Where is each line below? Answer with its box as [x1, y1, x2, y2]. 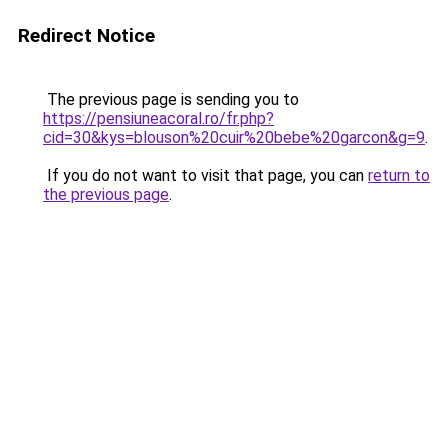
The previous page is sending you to [43, 90, 299, 109]
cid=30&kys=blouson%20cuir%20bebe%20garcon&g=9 [43, 128, 425, 147]
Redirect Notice [18, 24, 155, 47]
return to [368, 166, 430, 185]
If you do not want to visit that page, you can [43, 166, 368, 185]
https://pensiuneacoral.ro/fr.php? [43, 109, 274, 128]
